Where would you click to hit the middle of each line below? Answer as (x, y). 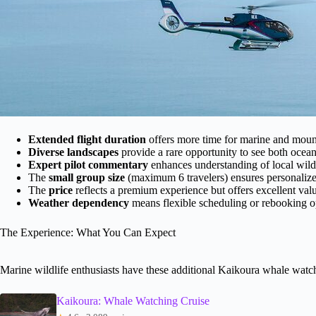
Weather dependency (79, 202)
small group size (87, 177)
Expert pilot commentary (88, 164)
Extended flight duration (87, 139)
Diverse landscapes (73, 152)
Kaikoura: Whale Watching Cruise (133, 300)
